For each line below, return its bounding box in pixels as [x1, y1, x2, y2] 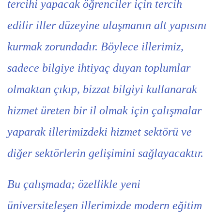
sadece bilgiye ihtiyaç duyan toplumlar [7, 62, 190, 74]
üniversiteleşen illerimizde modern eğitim [7, 199, 202, 212]
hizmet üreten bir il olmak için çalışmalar [7, 104, 201, 117]
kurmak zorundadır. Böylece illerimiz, [7, 40, 184, 53]
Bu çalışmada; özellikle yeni [7, 178, 140, 190]
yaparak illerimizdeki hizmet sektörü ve [7, 125, 192, 138]
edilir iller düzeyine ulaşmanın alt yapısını [7, 19, 207, 31]
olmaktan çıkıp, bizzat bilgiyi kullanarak [7, 83, 197, 95]
